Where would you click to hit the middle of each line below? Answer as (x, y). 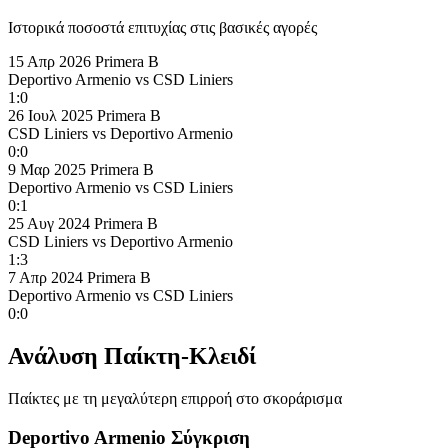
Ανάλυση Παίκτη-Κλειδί (132, 355)
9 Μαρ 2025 (47, 169)
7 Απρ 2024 (45, 277)
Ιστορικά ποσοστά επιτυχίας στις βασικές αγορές (162, 27)
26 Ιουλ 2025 (50, 115)
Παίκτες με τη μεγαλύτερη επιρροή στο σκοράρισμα (175, 398)
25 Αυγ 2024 (49, 223)
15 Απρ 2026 (49, 61)
